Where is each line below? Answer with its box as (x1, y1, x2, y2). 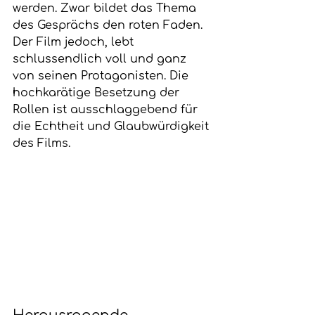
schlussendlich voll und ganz (13, 53, 190, 66)
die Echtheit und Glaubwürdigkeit (13, 120, 212, 134)
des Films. (13, 137, 70, 150)
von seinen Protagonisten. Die (13, 70, 192, 83)
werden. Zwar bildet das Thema (13, 2, 200, 15)
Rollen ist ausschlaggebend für (13, 103, 201, 117)
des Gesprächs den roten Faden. (13, 19, 206, 32)
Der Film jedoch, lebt (13, 36, 137, 49)
